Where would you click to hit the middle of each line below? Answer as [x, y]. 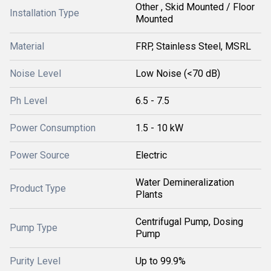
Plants [149, 194]
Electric [151, 155]
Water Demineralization [185, 182]
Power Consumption [53, 128]
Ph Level [28, 101]
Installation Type [44, 13]
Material [27, 46]
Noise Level [35, 73]
